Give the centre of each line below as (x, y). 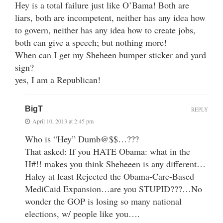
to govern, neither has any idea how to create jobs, (105, 30)
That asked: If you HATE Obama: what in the (108, 151)
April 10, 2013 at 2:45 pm (63, 121)
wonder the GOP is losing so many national (103, 201)
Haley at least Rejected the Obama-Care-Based (110, 176)
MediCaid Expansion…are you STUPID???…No (113, 188)
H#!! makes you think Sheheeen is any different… (115, 164)
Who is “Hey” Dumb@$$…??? (82, 139)
